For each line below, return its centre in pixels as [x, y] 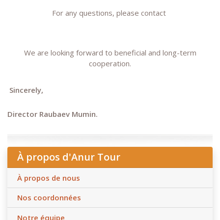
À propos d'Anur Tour [69, 157]
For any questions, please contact [109, 13]
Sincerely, [26, 90]
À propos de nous [49, 178]
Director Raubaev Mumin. [53, 114]
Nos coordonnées [49, 198]
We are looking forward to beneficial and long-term [110, 53]
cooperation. [110, 64]
